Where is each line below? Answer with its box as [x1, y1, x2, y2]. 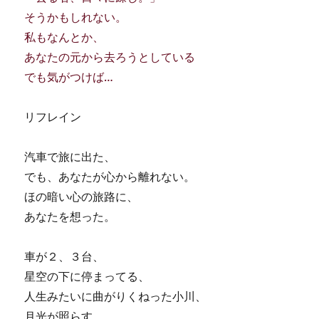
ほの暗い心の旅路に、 [24, 189, 139, 204]
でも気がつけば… [24, 69, 114, 84]
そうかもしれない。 [24, 9, 127, 24]
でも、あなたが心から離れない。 [24, 169, 196, 184]
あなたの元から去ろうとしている [24, 49, 196, 64]
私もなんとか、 [24, 29, 105, 44]
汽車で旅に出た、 [24, 149, 116, 164]
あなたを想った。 [24, 209, 116, 224]
